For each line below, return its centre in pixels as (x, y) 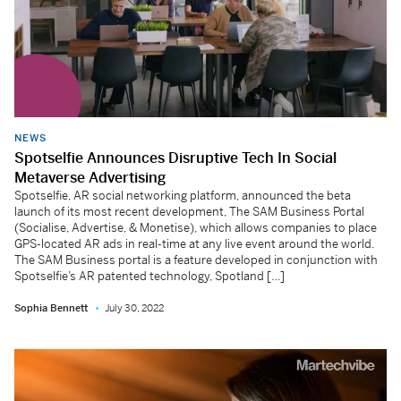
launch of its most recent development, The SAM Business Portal (189, 212)
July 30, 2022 (134, 308)
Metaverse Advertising (90, 178)
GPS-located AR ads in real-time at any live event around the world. (194, 244)
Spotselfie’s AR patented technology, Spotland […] (149, 276)
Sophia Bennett (51, 308)
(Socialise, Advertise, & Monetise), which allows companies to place (196, 228)
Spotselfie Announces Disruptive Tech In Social (175, 158)
